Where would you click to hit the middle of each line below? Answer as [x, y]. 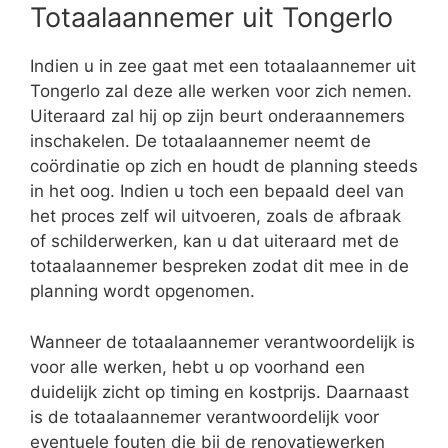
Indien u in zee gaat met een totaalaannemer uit [223, 66]
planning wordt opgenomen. [142, 291]
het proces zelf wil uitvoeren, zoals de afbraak [215, 216]
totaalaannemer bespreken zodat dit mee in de [219, 266]
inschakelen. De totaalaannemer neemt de [200, 141]
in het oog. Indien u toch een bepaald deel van [217, 191]
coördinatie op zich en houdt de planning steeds [224, 166]
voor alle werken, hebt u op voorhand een [197, 366]
